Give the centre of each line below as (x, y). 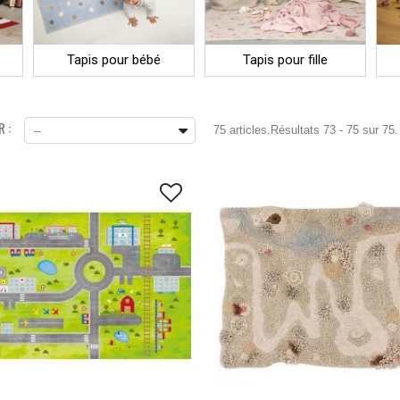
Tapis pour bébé (114, 59)
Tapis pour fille (285, 59)
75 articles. (242, 129)
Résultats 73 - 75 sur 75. (334, 129)
